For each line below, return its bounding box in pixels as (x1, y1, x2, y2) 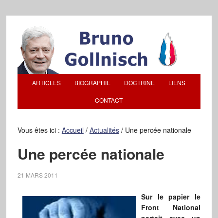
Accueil (61, 125, 84, 135)
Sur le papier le (141, 192, 201, 201)
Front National (141, 202, 201, 212)
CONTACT (95, 96, 123, 104)
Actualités (89, 125, 119, 135)
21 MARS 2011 (17, 171, 58, 179)
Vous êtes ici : (17, 125, 62, 135)
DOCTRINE (124, 78, 155, 87)
